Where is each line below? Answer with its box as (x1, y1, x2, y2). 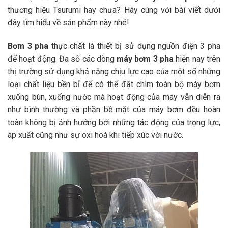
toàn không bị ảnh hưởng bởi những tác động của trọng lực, (8, 117, 220, 127)
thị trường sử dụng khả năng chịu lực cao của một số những (8, 66, 220, 76)
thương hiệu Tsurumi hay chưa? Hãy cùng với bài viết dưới (8, 5, 220, 15)
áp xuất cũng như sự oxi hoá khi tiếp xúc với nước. (8, 130, 183, 140)
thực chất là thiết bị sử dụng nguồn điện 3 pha (48, 41, 221, 51)
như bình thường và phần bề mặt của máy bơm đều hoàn (8, 104, 220, 115)
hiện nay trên (174, 53, 221, 64)
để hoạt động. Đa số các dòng (8, 53, 117, 64)
